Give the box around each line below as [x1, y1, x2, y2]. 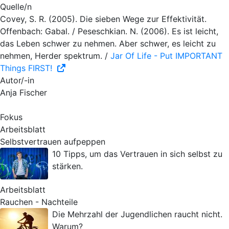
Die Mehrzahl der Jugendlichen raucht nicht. [52, 209, 222, 219]
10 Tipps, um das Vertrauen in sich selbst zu [52, 149, 222, 159]
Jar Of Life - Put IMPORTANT [110, 51, 222, 61]
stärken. [52, 161, 83, 171]
